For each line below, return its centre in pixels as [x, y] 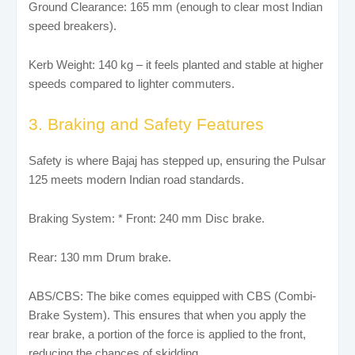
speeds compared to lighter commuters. [132, 83]
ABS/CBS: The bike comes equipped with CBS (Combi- [172, 296]
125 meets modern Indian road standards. [136, 179]
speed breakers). [73, 25]
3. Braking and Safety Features [146, 124]
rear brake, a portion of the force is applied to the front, [167, 334]
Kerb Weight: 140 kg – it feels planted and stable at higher [176, 64]
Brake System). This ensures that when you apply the [167, 315]
